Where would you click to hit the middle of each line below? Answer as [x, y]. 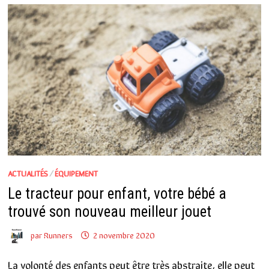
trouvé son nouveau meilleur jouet [109, 212]
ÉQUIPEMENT [76, 173]
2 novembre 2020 [124, 235]
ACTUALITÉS [28, 173]
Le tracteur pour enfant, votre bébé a [117, 194]
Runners [58, 235]
